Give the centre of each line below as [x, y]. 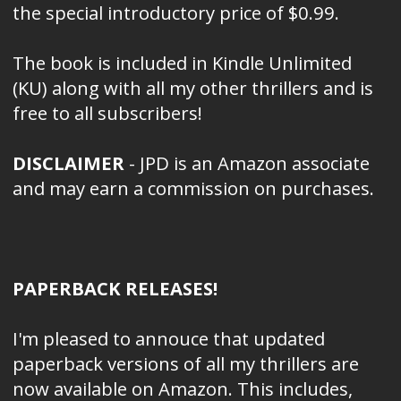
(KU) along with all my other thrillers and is [193, 88]
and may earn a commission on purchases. [193, 188]
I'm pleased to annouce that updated [169, 339]
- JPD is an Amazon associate [247, 163]
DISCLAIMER [68, 163]
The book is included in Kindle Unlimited [182, 63]
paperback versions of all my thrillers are [186, 364]
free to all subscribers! [107, 113]
